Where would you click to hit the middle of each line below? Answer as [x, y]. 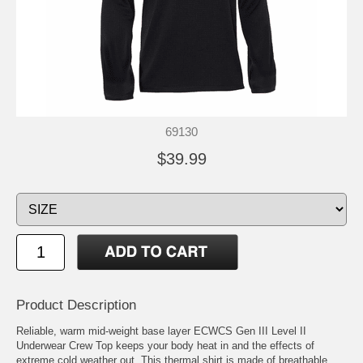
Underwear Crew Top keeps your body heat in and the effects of [165, 345]
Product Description [76, 305]
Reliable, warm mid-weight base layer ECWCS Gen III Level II [161, 331]
